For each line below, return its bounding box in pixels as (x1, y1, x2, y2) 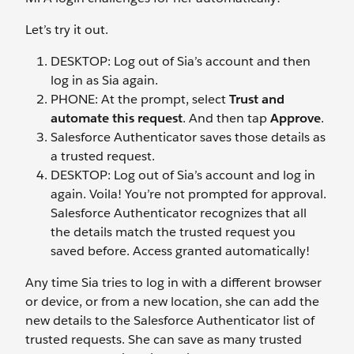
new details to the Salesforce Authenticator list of (25, 311, 314, 329)
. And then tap (183, 109, 270, 126)
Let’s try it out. (25, 21, 108, 38)
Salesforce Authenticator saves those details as (51, 128, 326, 145)
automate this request (51, 109, 183, 126)
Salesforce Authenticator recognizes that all (51, 204, 307, 221)
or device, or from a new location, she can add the (25, 292, 319, 310)
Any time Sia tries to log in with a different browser (25, 273, 322, 291)
